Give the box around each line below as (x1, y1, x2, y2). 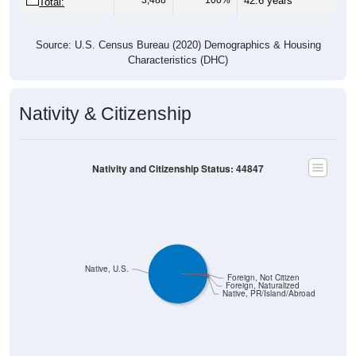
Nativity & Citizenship (19, 84, 192, 106)
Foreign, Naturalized (225, 261, 300, 273)
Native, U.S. (85, 245, 130, 256)
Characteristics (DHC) (128, 35, 228, 48)
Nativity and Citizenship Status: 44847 (92, 143, 264, 157)
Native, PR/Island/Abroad (222, 269, 315, 281)
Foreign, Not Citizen (226, 253, 300, 265)
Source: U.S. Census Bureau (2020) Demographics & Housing (35, 20, 321, 33)
